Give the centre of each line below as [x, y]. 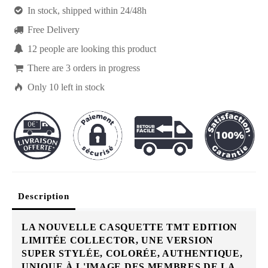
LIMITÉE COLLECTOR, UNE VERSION [118, 240]
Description [44, 196]
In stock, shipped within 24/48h [86, 11]
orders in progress [106, 68]
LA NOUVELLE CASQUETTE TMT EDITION [130, 227]
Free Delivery [53, 30]
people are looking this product [98, 49]
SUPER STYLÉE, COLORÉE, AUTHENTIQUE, [132, 253]
